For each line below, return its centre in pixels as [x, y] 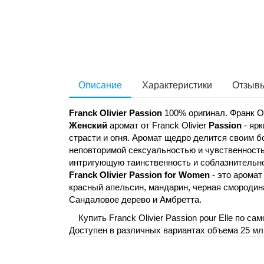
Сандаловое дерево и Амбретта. [135, 200]
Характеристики [177, 85]
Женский [89, 126]
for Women [186, 175]
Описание [100, 85]
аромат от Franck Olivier [159, 126]
